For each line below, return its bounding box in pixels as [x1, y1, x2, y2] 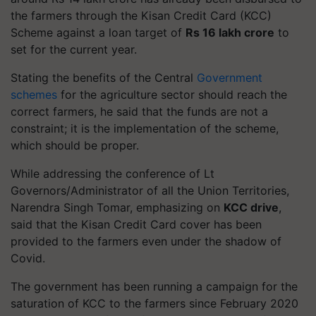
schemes [11, 87, 57, 102]
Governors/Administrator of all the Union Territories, [11, 183, 289, 197]
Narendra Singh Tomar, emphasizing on [11, 200, 224, 214]
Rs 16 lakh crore [186, 25, 274, 39]
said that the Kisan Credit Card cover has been [11, 217, 262, 231]
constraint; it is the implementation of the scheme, [11, 121, 279, 135]
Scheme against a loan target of [11, 25, 186, 39]
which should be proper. [11, 138, 139, 152]
